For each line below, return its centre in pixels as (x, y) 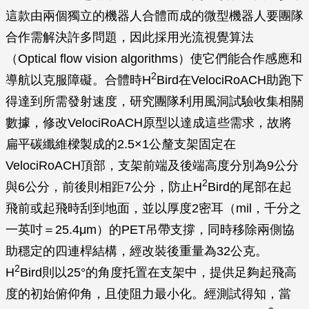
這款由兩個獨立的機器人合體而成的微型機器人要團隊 (154, 16)
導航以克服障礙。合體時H (78, 80)
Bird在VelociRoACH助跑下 (230, 80)
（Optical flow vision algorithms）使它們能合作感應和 (154, 59)
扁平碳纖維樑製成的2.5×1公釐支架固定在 (121, 144)
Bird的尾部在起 (250, 187)
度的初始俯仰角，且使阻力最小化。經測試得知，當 (148, 294)
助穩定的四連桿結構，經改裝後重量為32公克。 (137, 251)
